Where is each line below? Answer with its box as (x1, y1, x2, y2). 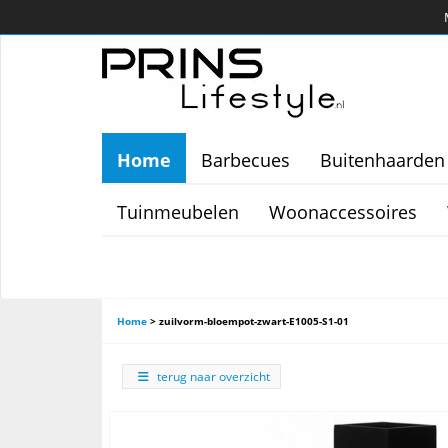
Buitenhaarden (320, 148, 445, 172)
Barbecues (201, 148, 290, 172)
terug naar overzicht (157, 368, 270, 385)
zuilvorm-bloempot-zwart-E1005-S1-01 (159, 314, 349, 328)
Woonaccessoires (269, 200, 417, 224)
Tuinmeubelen (117, 200, 239, 224)
